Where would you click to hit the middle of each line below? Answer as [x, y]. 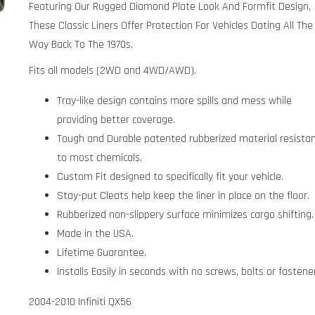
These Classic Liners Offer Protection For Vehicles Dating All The [171, 26]
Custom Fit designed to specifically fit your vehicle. [171, 177]
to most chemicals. [100, 158]
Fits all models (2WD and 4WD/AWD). [113, 71]
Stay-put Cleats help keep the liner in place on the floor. [184, 196]
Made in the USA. [96, 234]
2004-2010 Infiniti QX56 [81, 302]
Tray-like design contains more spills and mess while [175, 101]
